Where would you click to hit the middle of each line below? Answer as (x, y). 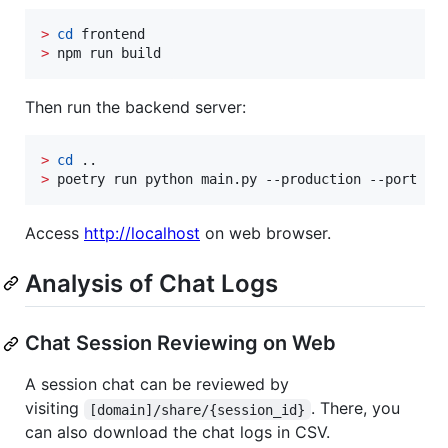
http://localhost (142, 233)
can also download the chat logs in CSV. (177, 432)
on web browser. (265, 233)
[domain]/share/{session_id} (197, 409)
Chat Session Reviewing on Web (180, 343)
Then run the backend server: (135, 107)
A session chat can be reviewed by (157, 384)
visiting (54, 408)
